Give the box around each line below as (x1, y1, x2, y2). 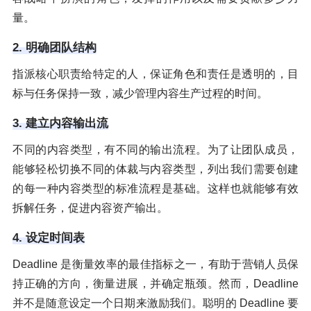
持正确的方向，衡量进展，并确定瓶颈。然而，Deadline (12, 277, 299, 289)
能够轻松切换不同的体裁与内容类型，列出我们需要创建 (12, 162, 299, 175)
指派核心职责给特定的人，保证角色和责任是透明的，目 (12, 67, 299, 80)
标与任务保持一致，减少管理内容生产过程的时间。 (12, 87, 268, 99)
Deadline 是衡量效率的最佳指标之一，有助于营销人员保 (12, 258, 299, 270)
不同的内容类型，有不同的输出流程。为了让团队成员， (12, 143, 299, 155)
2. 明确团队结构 (12, 40, 96, 54)
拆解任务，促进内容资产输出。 (12, 201, 168, 214)
